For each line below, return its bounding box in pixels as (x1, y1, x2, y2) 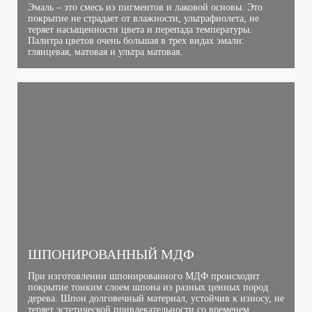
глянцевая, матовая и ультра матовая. (28, 47, 182, 58)
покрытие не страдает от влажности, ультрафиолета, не (28, 13, 259, 24)
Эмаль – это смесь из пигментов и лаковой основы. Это (28, 2, 263, 13)
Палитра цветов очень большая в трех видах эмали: (28, 36, 244, 47)
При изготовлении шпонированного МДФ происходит (28, 271, 260, 282)
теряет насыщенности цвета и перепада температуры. (28, 24, 252, 36)
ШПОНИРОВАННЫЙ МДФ (28, 247, 194, 263)
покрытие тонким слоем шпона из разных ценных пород (28, 282, 268, 293)
